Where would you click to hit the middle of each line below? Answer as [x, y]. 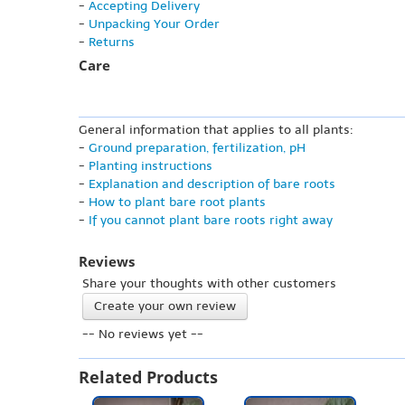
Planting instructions [151, 166]
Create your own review [165, 306]
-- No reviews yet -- [143, 334]
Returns [112, 42]
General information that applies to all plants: [216, 130]
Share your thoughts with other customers [209, 284]
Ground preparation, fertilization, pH [197, 148]
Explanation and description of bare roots [212, 184]
